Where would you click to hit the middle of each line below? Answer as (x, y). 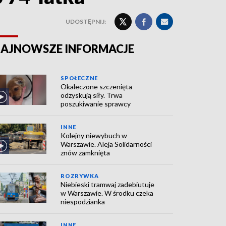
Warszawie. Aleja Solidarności (106, 144)
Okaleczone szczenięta (97, 87)
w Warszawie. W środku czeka (107, 193)
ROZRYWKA (80, 176)
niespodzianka (83, 202)
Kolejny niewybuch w (94, 135)
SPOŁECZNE (79, 78)
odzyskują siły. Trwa (92, 95)
